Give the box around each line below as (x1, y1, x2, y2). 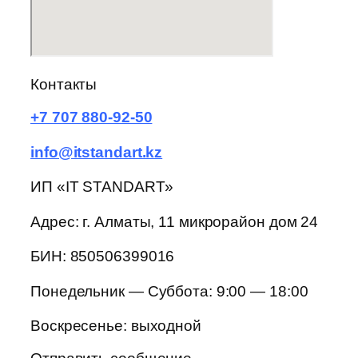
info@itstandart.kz (30, 143, 163, 161)
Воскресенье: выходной (30, 317, 201, 335)
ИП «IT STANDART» (30, 178, 174, 196)
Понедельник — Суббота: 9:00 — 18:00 (30, 282, 308, 300)
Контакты (30, 75, 97, 93)
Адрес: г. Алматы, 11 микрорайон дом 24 (30, 213, 319, 230)
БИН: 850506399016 (30, 248, 175, 265)
